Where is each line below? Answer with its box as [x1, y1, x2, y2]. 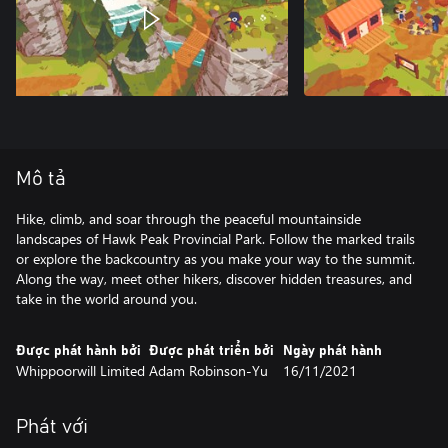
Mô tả [16, 169, 66, 189]
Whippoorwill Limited [16, 361, 145, 380]
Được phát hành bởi [16, 344, 141, 358]
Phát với [16, 417, 88, 437]
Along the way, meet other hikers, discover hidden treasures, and [16, 269, 412, 288]
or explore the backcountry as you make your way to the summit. [16, 249, 415, 268]
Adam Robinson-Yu [149, 361, 269, 380]
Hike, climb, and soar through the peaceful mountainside [16, 209, 361, 228]
